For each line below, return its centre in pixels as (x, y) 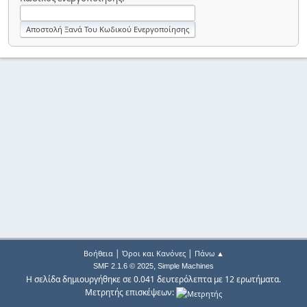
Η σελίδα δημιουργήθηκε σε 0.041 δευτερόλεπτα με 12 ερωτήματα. (153, 280)
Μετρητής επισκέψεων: (131, 293)
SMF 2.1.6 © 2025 (123, 266)
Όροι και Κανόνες (153, 254)
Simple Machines (186, 266)
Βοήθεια (98, 254)
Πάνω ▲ (209, 254)
